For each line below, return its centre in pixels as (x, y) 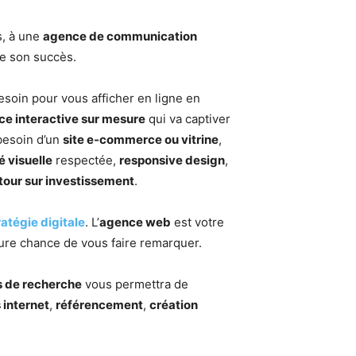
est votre (197, 222)
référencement (99, 305)
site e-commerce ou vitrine (141, 140)
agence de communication (120, 37)
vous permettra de (135, 284)
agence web (135, 222)
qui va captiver (188, 119)
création (174, 305)
